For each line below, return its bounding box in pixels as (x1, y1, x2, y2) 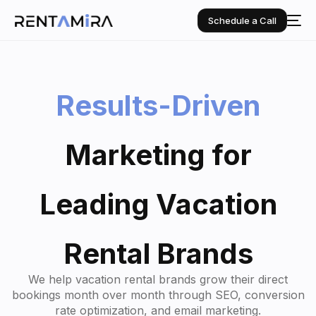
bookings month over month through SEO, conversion (11, 288, 305, 303)
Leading (39, 187, 150, 222)
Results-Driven (56, 88, 260, 123)
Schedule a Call (207, 14, 276, 26)
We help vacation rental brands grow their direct (28, 272, 288, 287)
